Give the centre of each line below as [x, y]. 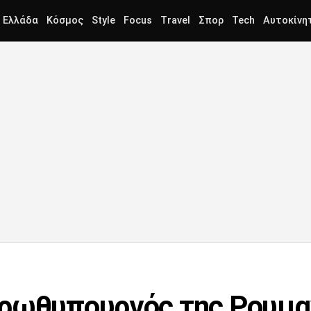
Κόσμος [65, 20]
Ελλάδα [20, 20]
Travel [175, 20]
